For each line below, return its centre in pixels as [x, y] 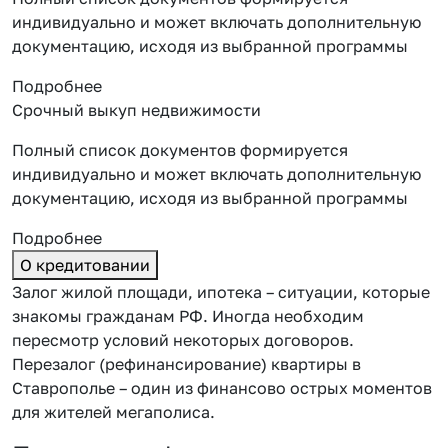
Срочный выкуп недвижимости [136, 109]
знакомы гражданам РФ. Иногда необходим [188, 315]
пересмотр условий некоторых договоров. [183, 339]
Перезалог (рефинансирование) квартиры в [186, 363]
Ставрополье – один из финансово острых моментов [222, 387]
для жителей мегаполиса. [113, 411]
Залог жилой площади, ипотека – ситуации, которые [221, 291]
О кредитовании [85, 264]
